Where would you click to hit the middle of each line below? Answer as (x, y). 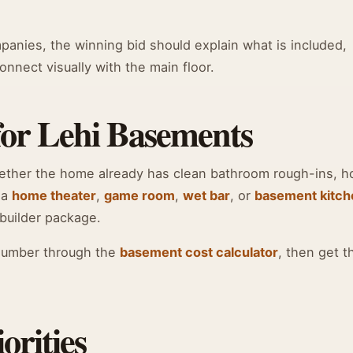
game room (139, 195)
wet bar (206, 195)
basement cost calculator (199, 253)
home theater (54, 195)
